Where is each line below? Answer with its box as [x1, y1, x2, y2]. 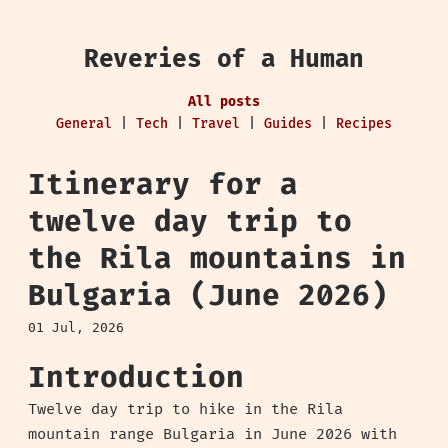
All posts [188, 94, 260, 111]
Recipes [336, 116, 392, 133]
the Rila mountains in [28, 241, 406, 278]
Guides [264, 116, 312, 133]
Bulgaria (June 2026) [28, 278, 388, 315]
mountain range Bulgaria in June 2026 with [28, 424, 397, 444]
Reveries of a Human [83, 45, 365, 75]
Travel [192, 116, 240, 133]
